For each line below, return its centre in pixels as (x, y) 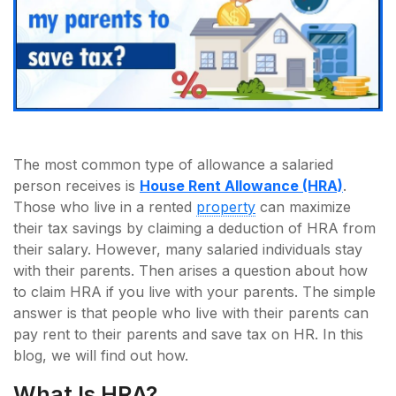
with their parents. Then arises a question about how (190, 270)
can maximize (303, 206)
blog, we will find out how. (101, 355)
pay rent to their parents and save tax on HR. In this (188, 334)
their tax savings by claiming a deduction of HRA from (194, 228)
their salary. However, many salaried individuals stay (188, 249)
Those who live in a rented (105, 206)
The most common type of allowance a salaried (173, 164)
